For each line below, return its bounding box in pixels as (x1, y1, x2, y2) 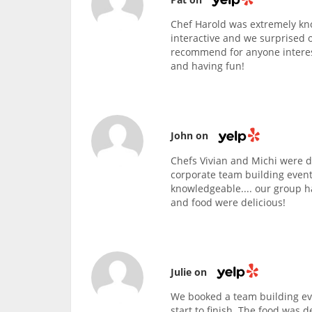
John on (171, 129, 212, 143)
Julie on (171, 265, 210, 279)
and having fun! (171, 59, 245, 73)
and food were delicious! (171, 195, 286, 209)
